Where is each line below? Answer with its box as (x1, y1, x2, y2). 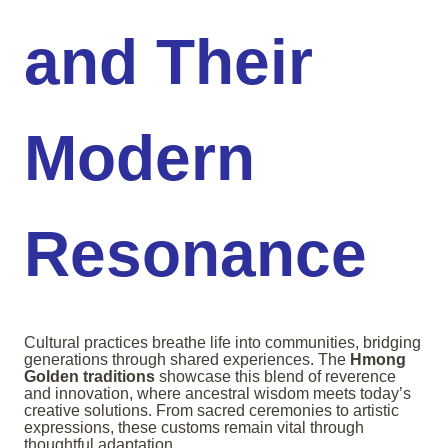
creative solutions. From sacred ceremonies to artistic (24, 402, 399, 420)
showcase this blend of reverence (155, 368, 396, 386)
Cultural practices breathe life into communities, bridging (24, 334, 421, 352)
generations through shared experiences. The (24, 351, 350, 369)
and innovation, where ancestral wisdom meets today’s (24, 385, 411, 403)
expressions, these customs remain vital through (24, 419, 364, 437)
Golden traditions (24, 368, 155, 386)
